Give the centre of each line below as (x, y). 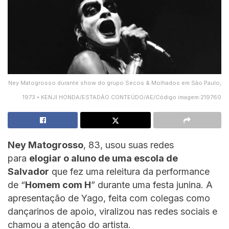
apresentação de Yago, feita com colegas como (109, 198)
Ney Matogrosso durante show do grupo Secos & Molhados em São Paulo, (115, 83)
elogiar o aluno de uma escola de (104, 158)
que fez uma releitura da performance (129, 171)
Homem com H (58, 185)
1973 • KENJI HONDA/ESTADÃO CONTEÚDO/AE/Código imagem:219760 (122, 97)
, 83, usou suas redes (129, 145)
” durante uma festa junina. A (152, 185)
